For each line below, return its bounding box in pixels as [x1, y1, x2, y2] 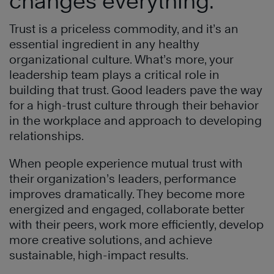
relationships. [9, 128, 84, 143]
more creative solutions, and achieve [9, 232, 212, 246]
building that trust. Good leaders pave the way [9, 83, 262, 97]
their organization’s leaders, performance [9, 171, 236, 185]
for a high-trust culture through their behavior [9, 98, 258, 112]
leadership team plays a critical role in [9, 67, 220, 81]
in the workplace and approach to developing [9, 113, 262, 127]
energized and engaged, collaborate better [9, 202, 244, 216]
